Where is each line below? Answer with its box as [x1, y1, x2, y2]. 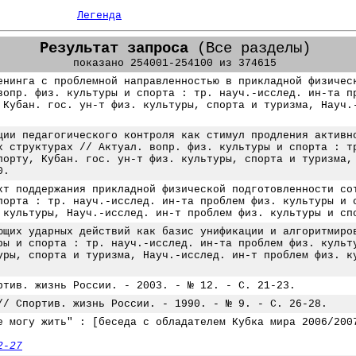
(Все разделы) [188, 40, 311, 58]
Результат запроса [39, 40, 188, 58]
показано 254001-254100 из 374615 [73, 57, 277, 70]
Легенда [77, 10, 122, 21]
